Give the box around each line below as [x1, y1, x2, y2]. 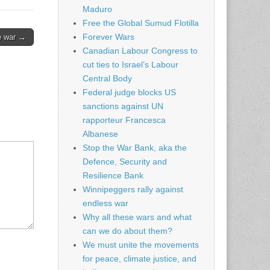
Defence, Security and [83, 157, 167, 167]
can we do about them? [83, 226, 172, 236]
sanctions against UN [83, 101, 163, 111]
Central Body [83, 74, 132, 84]
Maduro [83, 4, 112, 14]
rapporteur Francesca [83, 115, 166, 125]
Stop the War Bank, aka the [83, 143, 187, 153]
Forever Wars [83, 32, 134, 42]
